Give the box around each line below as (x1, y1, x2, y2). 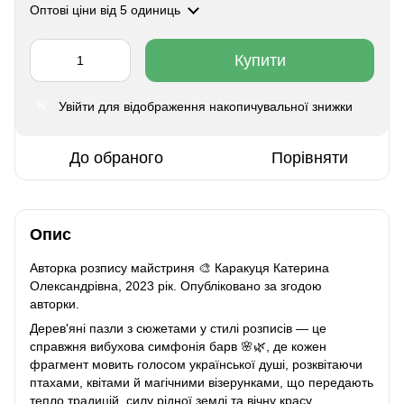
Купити (234, 50, 286, 69)
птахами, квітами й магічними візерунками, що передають (30, 374, 373, 390)
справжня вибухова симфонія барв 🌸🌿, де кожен (30, 338, 326, 353)
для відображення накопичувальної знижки (95, 98, 353, 114)
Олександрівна (30, 278, 118, 293)
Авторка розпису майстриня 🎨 (30, 260, 215, 275)
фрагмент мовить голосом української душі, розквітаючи (30, 356, 363, 372)
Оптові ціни (30, 2, 96, 17)
